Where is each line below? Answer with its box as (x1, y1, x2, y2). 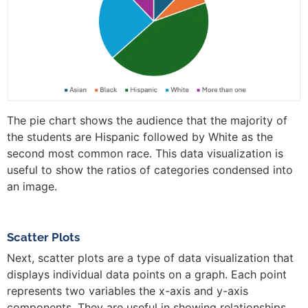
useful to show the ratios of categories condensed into (7, 162, 293, 177)
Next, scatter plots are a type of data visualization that (7, 251, 294, 265)
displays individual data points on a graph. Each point (7, 267, 287, 282)
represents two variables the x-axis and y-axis (7, 284, 248, 298)
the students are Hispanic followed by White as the (7, 129, 273, 144)
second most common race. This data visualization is (7, 146, 283, 160)
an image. (7, 179, 57, 193)
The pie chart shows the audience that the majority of (7, 113, 287, 127)
